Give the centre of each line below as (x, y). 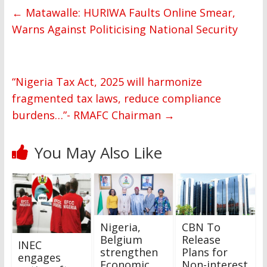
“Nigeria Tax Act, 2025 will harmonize (107, 82)
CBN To (201, 227)
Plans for (205, 252)
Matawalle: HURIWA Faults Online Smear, (129, 13)
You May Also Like (98, 153)
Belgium (121, 239)
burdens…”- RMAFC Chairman (88, 115)
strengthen (129, 252)
